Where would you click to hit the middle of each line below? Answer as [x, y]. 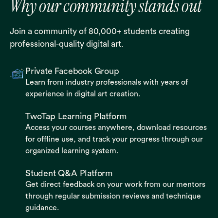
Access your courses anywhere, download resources [116, 128]
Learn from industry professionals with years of [107, 82]
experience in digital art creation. [83, 94]
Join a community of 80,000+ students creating [100, 32]
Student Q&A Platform [69, 173]
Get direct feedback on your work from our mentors [115, 185]
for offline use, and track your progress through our [114, 139]
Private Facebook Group [72, 71]
